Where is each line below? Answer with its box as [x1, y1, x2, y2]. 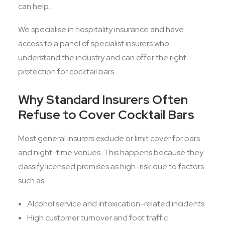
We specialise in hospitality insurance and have [18, 24, 184, 35]
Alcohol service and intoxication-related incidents [27, 198, 204, 209]
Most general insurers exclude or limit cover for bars [18, 133, 200, 144]
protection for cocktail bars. [18, 66, 116, 77]
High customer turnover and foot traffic [27, 212, 168, 223]
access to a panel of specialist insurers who [18, 38, 169, 49]
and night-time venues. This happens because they [18, 147, 203, 158]
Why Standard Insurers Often [18, 91, 188, 108]
